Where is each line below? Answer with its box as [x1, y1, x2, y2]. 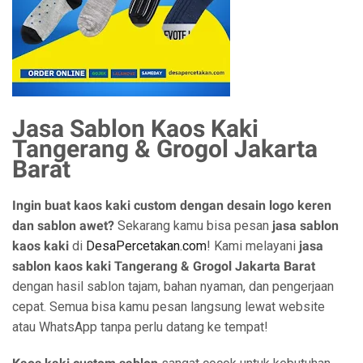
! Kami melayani [207, 238, 299, 254]
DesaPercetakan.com [86, 238, 207, 254]
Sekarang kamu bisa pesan [114, 218, 272, 233]
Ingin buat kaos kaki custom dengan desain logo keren [12, 198, 331, 213]
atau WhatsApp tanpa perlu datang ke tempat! [12, 319, 268, 335]
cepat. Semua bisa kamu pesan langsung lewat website [12, 299, 325, 314]
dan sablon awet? [12, 218, 114, 233]
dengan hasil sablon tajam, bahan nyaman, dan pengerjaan [12, 279, 334, 294]
